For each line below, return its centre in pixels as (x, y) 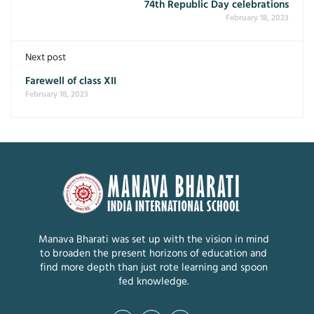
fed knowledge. (153, 282)
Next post (46, 58)
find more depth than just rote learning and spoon (153, 268)
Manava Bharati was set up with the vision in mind (153, 240)
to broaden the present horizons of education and (153, 254)
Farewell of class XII (71, 81)
